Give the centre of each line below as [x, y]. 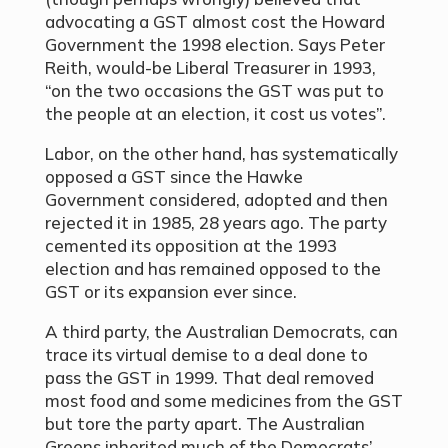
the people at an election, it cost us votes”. [215, 114]
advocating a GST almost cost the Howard [214, 22]
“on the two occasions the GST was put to [214, 91]
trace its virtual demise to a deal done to [206, 355]
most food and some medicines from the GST [223, 401]
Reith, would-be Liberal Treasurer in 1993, [210, 68]
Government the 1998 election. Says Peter [214, 45]
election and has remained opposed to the [212, 269]
